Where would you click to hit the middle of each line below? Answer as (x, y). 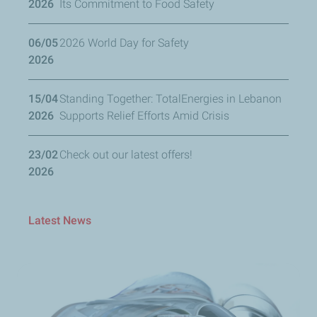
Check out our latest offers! (126, 155)
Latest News (60, 221)
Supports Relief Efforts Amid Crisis (144, 116)
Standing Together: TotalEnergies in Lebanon (171, 99)
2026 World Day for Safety (124, 43)
